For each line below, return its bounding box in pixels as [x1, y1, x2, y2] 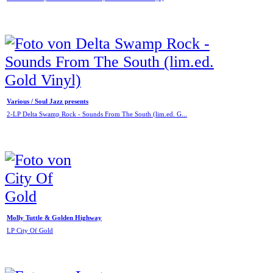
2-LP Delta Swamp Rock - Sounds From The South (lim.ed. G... [7, 111, 187, 118]
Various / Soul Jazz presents [7, 97, 88, 105]
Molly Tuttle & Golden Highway [7, 214, 102, 221]
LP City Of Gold [7, 227, 53, 235]
